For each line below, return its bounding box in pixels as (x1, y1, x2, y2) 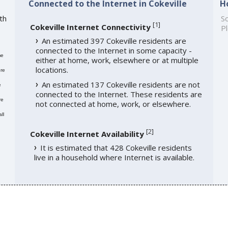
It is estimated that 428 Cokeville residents (40, 142, 192, 153)
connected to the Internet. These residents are (35, 89, 202, 99)
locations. (35, 64, 68, 75)
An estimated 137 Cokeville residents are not (41, 79, 200, 90)
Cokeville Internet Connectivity (30, 21, 151, 32)
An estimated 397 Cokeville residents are (41, 35, 186, 46)
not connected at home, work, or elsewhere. (35, 98, 191, 109)
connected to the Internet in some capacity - (35, 45, 192, 55)
